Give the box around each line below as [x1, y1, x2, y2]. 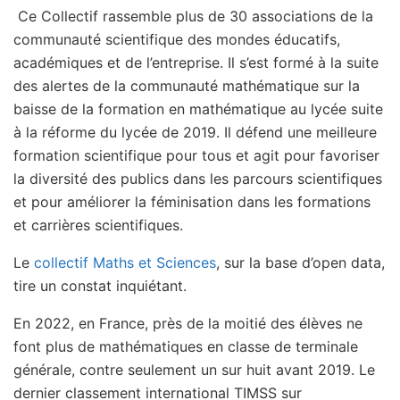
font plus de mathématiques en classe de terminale [13, 337, 358, 356]
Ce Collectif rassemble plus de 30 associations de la [13, 7, 373, 26]
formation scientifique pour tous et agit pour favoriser [13, 146, 379, 165]
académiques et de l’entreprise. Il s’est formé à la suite [13, 54, 379, 72]
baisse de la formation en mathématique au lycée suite [13, 100, 383, 119]
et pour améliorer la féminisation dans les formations [13, 193, 371, 212]
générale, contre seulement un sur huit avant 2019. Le [13, 361, 375, 379]
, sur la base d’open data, [216, 254, 385, 272]
